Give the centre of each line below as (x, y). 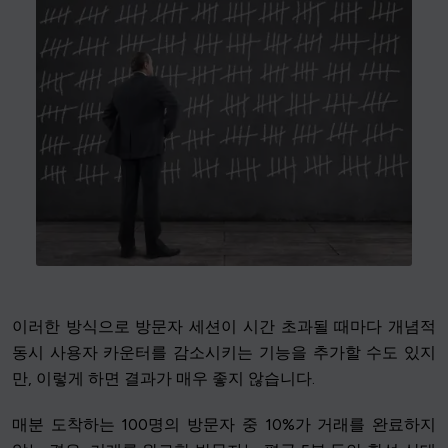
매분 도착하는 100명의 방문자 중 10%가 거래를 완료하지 (224, 425)
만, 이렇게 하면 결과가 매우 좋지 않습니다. (163, 379)
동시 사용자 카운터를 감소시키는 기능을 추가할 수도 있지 (224, 353)
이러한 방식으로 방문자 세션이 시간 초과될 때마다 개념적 (224, 327)
